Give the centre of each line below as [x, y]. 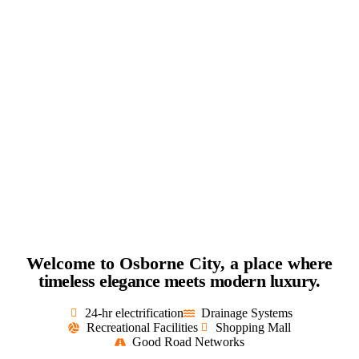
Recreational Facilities [142, 327]
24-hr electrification [134, 313]
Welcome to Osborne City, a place [157, 263]
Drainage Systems [247, 313]
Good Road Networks [189, 341]
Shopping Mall [253, 327]
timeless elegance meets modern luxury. [179, 280]
